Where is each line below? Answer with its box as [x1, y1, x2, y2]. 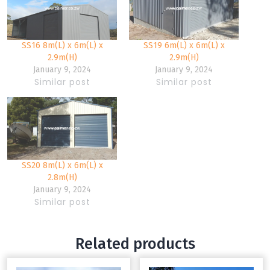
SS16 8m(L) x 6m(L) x [21, 40, 103, 51]
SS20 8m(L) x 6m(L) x [21, 160, 103, 171]
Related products [75, 234, 195, 254]
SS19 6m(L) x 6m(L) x [143, 40, 225, 51]
